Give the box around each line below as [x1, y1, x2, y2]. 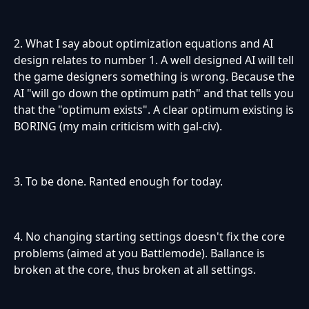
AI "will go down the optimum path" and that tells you [14, 86, 294, 101]
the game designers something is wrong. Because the [14, 69, 295, 85]
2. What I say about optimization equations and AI [14, 36, 273, 52]
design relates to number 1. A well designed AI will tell [14, 52, 294, 68]
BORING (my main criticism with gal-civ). [14, 119, 222, 134]
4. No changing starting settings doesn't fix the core [14, 229, 285, 245]
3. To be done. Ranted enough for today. [14, 174, 223, 190]
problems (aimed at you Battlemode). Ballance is [14, 246, 265, 261]
